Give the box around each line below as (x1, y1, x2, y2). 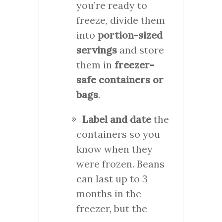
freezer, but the (76, 202, 147, 215)
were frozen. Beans (76, 157, 165, 170)
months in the (76, 187, 141, 200)
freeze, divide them (76, 13, 165, 26)
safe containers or (76, 73, 164, 86)
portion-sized (98, 28, 163, 41)
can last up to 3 (76, 172, 148, 185)
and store (117, 43, 164, 56)
